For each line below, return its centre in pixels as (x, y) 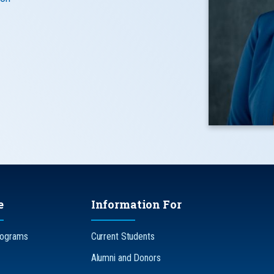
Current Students (123, 236)
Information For (136, 204)
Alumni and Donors (126, 257)
